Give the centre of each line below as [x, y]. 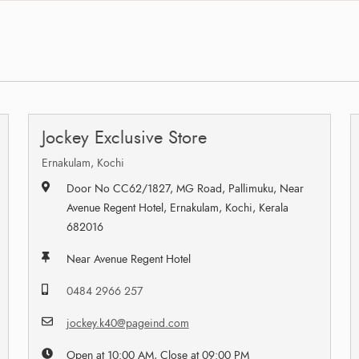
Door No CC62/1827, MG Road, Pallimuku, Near [185, 188]
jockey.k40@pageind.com [127, 323]
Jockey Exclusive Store [124, 137]
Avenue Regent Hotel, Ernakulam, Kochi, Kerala [177, 208]
